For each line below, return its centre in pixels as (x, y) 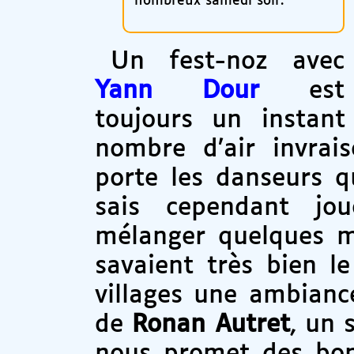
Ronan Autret (211, 325)
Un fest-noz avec (228, 62)
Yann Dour (177, 91)
